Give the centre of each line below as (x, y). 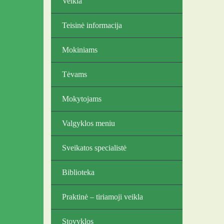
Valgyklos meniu (88, 123)
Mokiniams (80, 50)
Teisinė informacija (92, 25)
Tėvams (74, 74)
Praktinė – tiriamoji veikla (102, 197)
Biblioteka (78, 172)
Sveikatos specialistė (94, 148)
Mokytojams (82, 99)
